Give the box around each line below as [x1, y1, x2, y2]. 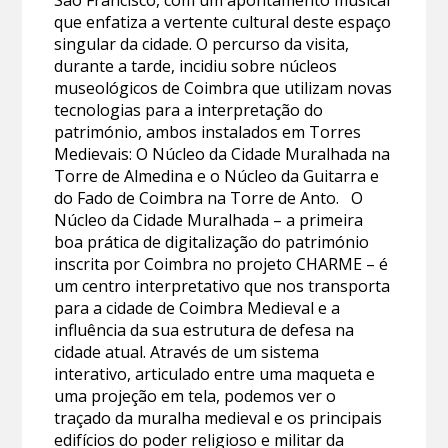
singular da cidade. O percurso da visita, [54, 32, 350, 55]
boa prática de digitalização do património [54, 230, 370, 253]
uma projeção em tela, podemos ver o [54, 384, 337, 407]
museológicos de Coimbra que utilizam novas [54, 76, 393, 99]
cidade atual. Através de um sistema [54, 340, 320, 363]
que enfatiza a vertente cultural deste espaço [54, 10, 392, 33]
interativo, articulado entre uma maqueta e [54, 362, 376, 385]
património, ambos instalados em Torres [54, 120, 362, 143]
